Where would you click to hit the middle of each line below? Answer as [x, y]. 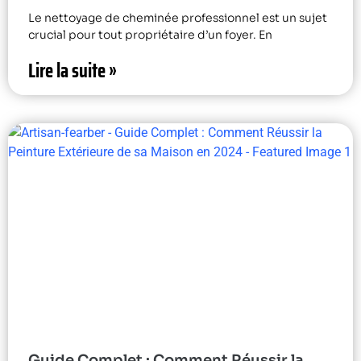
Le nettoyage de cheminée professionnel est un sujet [178, 17]
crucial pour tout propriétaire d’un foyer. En [150, 34]
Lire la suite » [73, 71]
